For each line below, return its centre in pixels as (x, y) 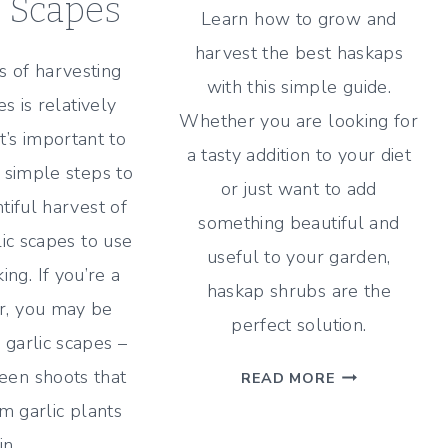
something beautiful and (299, 222)
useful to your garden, (298, 256)
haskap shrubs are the (299, 290)
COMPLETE (377, 371)
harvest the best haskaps (299, 52)
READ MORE (288, 377)
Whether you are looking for (299, 120)
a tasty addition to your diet (299, 154)
